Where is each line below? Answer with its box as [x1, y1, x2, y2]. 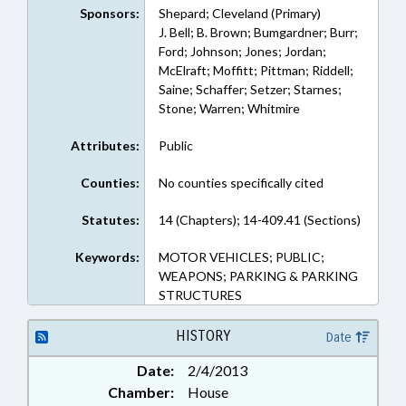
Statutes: [81, 212, 140, 227]
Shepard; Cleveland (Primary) [158, 5, 321, 21]
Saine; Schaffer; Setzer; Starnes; [158, 82, 342, 97]
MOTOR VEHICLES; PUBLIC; [158, 249, 324, 265]
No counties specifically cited [158, 175, 324, 190]
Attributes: [70, 138, 140, 153]
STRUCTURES [158, 287, 242, 303]
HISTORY [175, 327, 230, 344]
